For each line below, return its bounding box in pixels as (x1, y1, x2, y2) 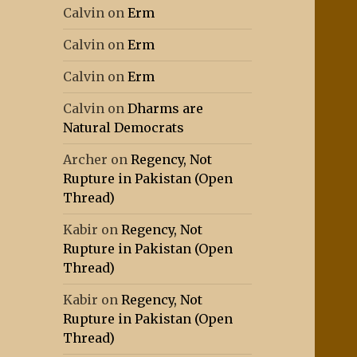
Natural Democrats (63, 120, 185, 136)
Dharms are (127, 100, 204, 117)
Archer (63, 151, 108, 168)
